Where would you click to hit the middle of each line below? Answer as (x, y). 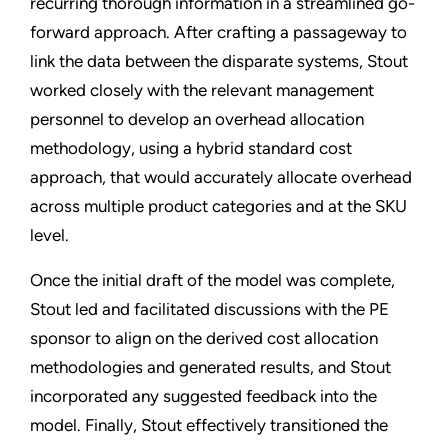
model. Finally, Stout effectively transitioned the (209, 425)
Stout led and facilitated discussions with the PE (209, 309)
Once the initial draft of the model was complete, (212, 280)
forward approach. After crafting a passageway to (218, 32)
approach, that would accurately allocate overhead (221, 177)
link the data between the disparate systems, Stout (219, 61)
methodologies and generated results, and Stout (210, 367)
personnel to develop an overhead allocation (197, 119)
